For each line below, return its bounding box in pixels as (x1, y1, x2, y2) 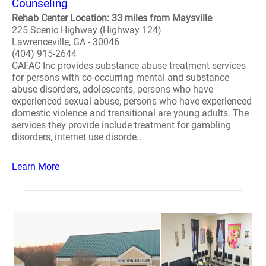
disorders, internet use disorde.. (12, 131, 141, 142)
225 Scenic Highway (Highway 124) (12, 24, 161, 36)
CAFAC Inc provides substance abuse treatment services (12, 60, 246, 71)
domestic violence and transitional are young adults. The (12, 107, 249, 119)
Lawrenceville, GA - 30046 (12, 36, 119, 47)
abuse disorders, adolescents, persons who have (12, 84, 213, 95)
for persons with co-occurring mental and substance (12, 72, 229, 83)
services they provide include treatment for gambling (12, 119, 231, 131)
